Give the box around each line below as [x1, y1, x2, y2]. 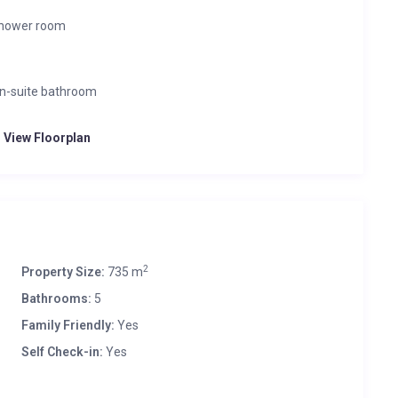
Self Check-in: [21, 345, 103, 359]
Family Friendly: [21, 318, 115, 332]
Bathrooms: [21, 291, 92, 306]
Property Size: [21, 265, 105, 279]
